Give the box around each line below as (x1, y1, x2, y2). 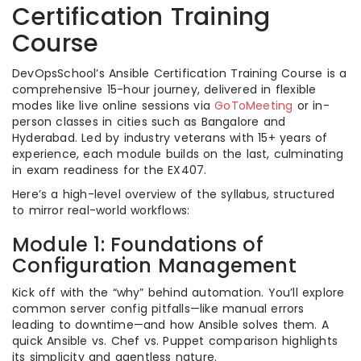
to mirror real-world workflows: (12, 202, 190, 218)
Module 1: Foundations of (12, 231, 263, 258)
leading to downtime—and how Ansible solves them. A (12, 317, 330, 333)
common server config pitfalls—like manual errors (12, 301, 305, 317)
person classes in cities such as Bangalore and (12, 114, 286, 130)
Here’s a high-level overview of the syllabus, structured (12, 186, 335, 202)
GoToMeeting (214, 98, 297, 114)
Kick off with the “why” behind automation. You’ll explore (12, 284, 345, 301)
